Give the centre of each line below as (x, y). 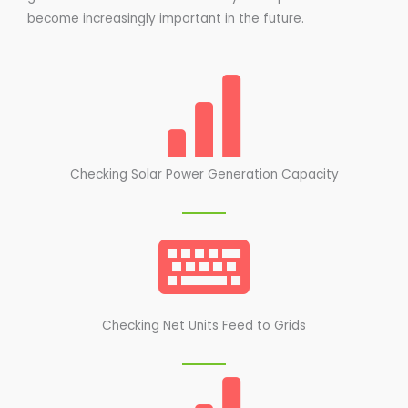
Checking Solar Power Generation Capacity (204, 175)
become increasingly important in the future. (166, 19)
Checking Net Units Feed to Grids (204, 326)
